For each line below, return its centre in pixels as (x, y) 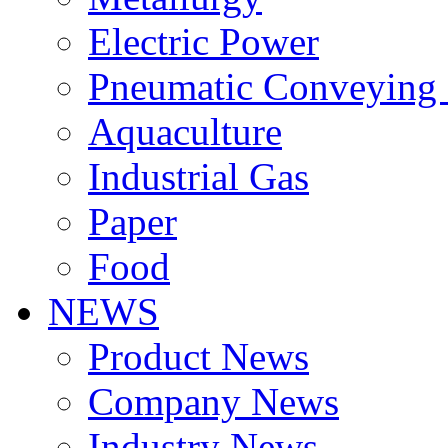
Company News (213, 401)
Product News (198, 356)
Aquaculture (185, 131)
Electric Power (203, 41)
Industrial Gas (198, 176)
